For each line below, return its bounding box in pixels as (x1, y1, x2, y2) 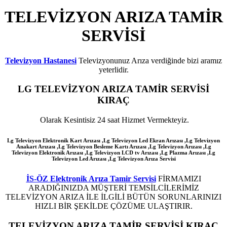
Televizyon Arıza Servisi (116, 156, 176, 162)
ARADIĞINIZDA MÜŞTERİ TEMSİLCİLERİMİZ (28, 183, 199, 193)
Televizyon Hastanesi (5, 56, 77, 65)
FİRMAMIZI (156, 174, 201, 183)
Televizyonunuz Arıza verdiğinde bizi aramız (77, 56, 222, 65)
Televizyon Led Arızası (51, 156, 106, 162)
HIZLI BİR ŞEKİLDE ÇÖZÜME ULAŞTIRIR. (34, 202, 193, 211)
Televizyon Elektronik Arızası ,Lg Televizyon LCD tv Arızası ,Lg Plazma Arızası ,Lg (12, 149, 215, 156)
